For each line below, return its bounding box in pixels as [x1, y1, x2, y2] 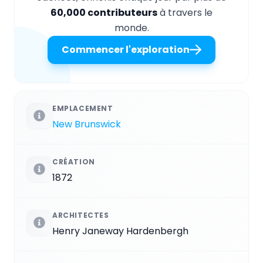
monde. [114, 21, 149, 35]
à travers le [157, 6, 213, 19]
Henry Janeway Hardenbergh [52, 224, 188, 238]
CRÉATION [52, 157, 95, 167]
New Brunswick [52, 117, 121, 131]
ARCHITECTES [52, 210, 109, 220]
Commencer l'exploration [62, 43, 190, 56]
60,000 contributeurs [50, 6, 157, 19]
